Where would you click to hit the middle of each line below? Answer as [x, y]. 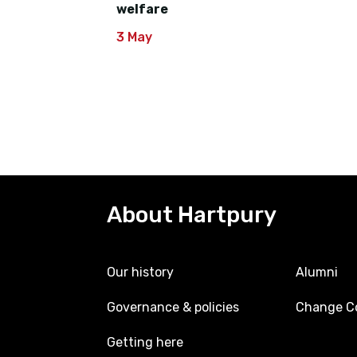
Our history [140, 273]
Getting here [145, 343]
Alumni [317, 273]
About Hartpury [192, 215]
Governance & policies [173, 308]
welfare [143, 10]
